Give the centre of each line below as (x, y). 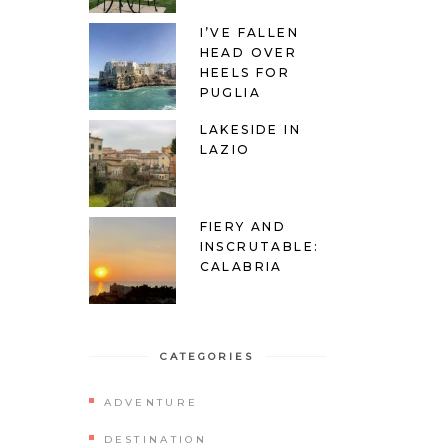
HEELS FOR (245, 72)
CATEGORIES (207, 356)
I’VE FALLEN (249, 32)
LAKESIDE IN (250, 129)
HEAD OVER (248, 52)
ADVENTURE (151, 402)
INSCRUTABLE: (259, 246)
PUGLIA (230, 92)
